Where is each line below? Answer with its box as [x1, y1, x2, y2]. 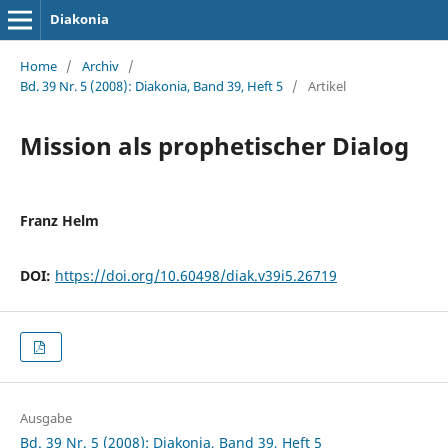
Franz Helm [19, 210, 99, 230]
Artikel [307, 76, 346, 95]
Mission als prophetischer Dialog [19, 128, 409, 162]
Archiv [81, 56, 119, 75]
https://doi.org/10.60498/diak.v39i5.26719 [54, 265, 337, 285]
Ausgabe [19, 409, 72, 428]
